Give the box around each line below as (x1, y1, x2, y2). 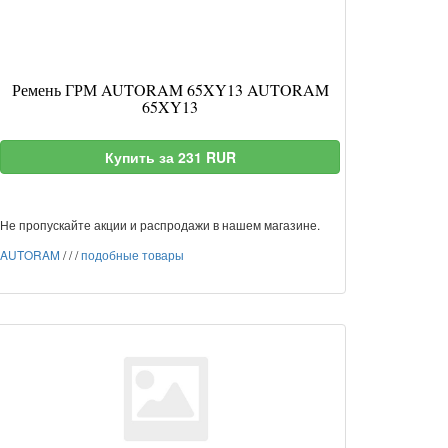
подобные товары (81, 246, 184, 263)
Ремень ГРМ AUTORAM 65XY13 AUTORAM (11, 79, 329, 100)
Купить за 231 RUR (104, 147, 236, 167)
